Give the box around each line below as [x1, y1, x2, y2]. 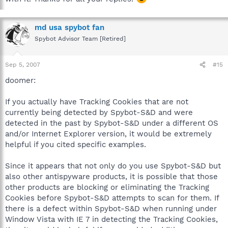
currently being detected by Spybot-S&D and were [5, 108, 193, 117]
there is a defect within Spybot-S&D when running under [5, 204, 217, 213]
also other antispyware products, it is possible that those [5, 172, 218, 181]
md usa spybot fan [35, 22, 104, 32]
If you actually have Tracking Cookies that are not [5, 97, 188, 106]
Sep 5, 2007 [5, 61, 40, 68]
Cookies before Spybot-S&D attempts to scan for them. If [5, 193, 219, 203]
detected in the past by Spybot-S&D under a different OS [5, 119, 218, 128]
